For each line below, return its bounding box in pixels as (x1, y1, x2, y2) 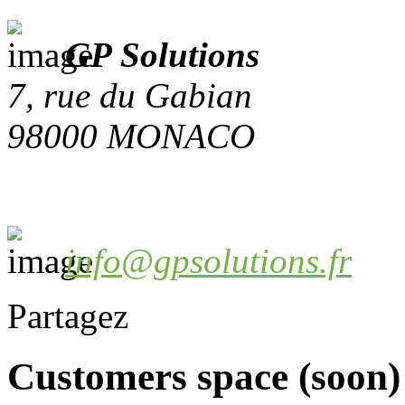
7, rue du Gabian (7, 75, 252, 115)
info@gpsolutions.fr (65, 240, 352, 280)
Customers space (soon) (7, 354, 400, 398)
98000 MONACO (7, 116, 255, 155)
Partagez (7, 296, 128, 335)
